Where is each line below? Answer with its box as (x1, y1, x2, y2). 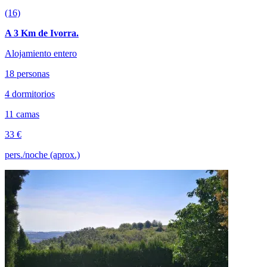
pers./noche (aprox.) (5, 149, 80, 160)
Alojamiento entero (5, 48, 77, 58)
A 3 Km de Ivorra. (5, 27, 79, 38)
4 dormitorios (5, 88, 55, 99)
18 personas (5, 68, 49, 79)
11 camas (5, 108, 39, 119)
